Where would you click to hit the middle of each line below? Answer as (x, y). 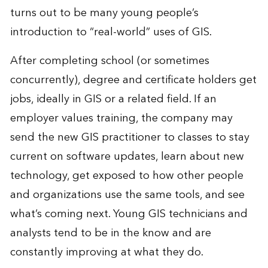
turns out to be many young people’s (104, 13)
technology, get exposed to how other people (127, 175)
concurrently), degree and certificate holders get (133, 80)
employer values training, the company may (121, 118)
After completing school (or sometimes (109, 60)
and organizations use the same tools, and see (127, 194)
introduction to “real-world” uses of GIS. (111, 32)
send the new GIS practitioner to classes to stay (130, 137)
